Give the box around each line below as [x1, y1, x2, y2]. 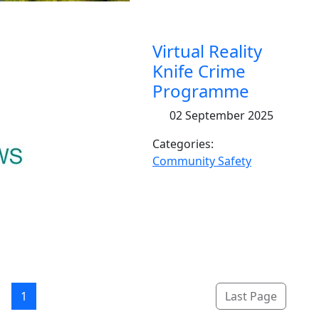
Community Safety [152, 153, 251, 169]
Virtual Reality [152, 39, 262, 63]
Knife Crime [152, 59, 246, 83]
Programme [152, 79, 249, 103]
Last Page [224, 288, 277, 304]
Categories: [152, 136, 214, 152]
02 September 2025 [167, 108, 273, 123]
